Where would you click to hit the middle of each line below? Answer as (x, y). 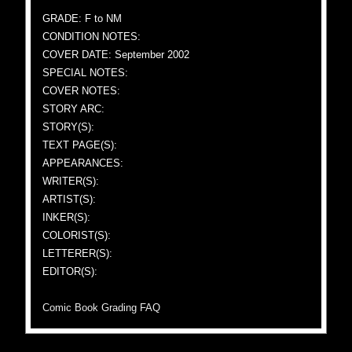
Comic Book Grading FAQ (102, 308)
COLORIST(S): (77, 235)
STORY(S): (69, 127)
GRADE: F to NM (82, 18)
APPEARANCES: (83, 163)
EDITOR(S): (70, 271)
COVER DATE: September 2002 (116, 55)
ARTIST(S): (70, 199)
